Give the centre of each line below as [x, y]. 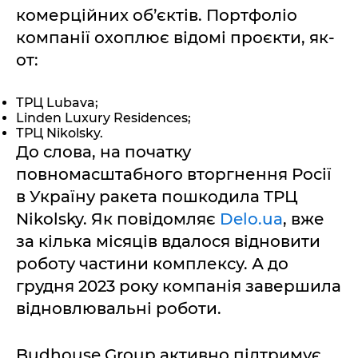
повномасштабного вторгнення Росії [174, 174]
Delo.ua [251, 219]
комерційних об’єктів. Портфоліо [157, 15]
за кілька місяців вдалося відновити [168, 241]
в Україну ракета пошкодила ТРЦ [157, 196]
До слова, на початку [103, 151]
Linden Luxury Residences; [103, 117]
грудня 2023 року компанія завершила [179, 286]
